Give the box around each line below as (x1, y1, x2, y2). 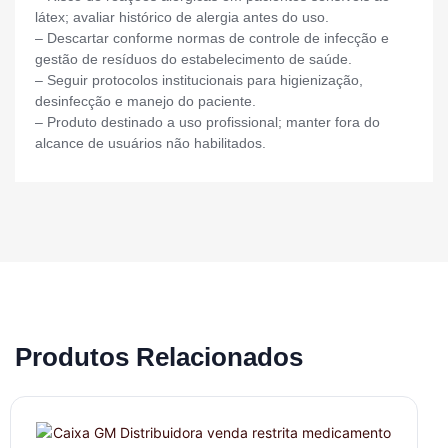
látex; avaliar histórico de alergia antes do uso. (35, 9, 329, 26)
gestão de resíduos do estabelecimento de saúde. (35, 51, 352, 68)
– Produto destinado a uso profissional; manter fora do (35, 114, 380, 131)
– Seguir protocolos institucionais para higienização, (35, 72, 363, 89)
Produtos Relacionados (15, 342, 303, 373)
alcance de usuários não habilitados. (35, 135, 266, 152)
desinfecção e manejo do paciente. (35, 93, 256, 110)
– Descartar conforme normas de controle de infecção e (35, 30, 389, 47)
